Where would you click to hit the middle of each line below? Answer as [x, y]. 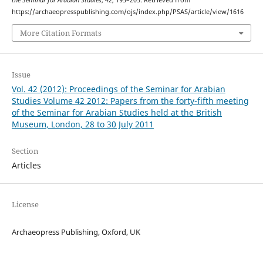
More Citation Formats [60, 33]
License [25, 204]
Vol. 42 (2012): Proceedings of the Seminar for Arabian [118, 89]
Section [25, 151]
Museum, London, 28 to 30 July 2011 [82, 124]
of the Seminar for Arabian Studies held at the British [117, 112]
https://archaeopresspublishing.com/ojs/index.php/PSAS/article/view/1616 [127, 12]
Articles [26, 165]
